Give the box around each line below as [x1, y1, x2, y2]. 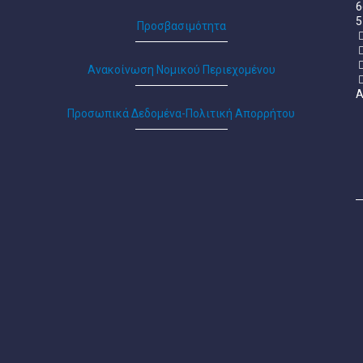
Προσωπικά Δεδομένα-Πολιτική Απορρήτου [67, 107, 296, 120]
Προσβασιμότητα [136, 19, 226, 32]
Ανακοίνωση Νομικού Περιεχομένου [87, 63, 275, 76]
